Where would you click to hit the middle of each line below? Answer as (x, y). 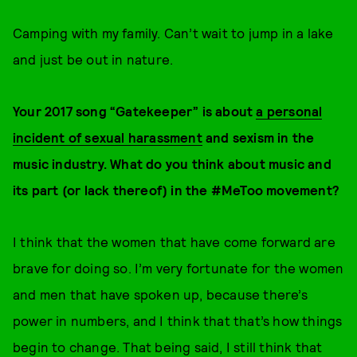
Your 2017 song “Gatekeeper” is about (135, 111)
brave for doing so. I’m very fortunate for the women (178, 268)
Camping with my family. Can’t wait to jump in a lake (173, 33)
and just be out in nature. (93, 59)
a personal (289, 111)
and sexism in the (258, 137)
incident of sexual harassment (108, 137)
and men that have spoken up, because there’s (160, 294)
